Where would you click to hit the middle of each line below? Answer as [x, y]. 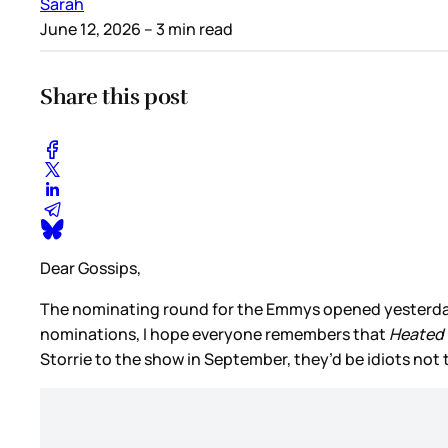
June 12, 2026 [90, 28]
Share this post [114, 96]
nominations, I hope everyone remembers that [214, 334]
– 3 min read [187, 28]
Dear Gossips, [90, 268]
